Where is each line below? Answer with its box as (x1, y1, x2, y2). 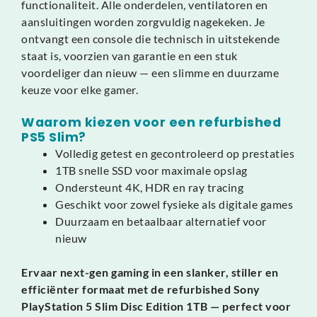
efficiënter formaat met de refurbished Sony (21, 282, 260, 296)
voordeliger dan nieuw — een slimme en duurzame (21, 65, 279, 79)
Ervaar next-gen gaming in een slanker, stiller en (21, 265, 279, 279)
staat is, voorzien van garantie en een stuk (21, 48, 238, 62)
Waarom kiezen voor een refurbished (21, 113, 281, 131)
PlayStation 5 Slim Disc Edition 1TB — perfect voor (21, 299, 291, 313)
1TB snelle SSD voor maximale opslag (55, 163, 248, 177)
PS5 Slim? (21, 128, 86, 146)
